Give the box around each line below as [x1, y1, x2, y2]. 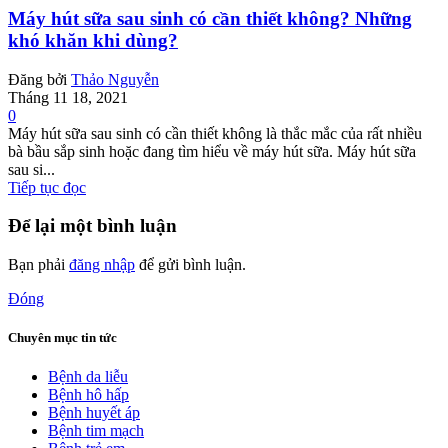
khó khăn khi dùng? [8, 29, 178, 51]
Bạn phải [8, 256, 69, 274]
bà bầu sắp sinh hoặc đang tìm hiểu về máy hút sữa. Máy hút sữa [8, 142, 416, 160]
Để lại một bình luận [8, 215, 177, 237]
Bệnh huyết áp [48, 404, 140, 422]
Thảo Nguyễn [71, 70, 159, 88]
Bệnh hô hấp [48, 386, 129, 404]
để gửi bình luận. [135, 256, 246, 274]
